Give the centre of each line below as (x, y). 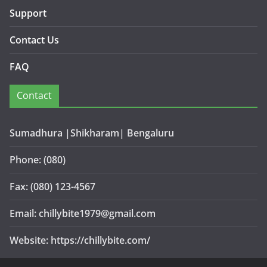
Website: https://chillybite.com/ (80, 240)
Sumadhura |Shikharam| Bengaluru (92, 133)
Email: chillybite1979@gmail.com (83, 214)
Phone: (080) (38, 160)
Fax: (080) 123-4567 (52, 187)
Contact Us (34, 40)
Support (28, 13)
